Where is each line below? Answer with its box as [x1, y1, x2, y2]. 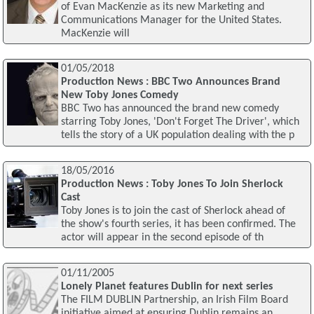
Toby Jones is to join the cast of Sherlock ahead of [60, 205, 285, 217]
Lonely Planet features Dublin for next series [60, 280, 273, 292]
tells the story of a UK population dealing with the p [60, 130, 294, 142]
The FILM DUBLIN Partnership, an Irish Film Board [60, 294, 288, 306]
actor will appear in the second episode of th [60, 232, 264, 244]
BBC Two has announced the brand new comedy [60, 103, 279, 115]
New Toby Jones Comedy [60, 90, 179, 102]
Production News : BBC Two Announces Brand [60, 76, 280, 88]
